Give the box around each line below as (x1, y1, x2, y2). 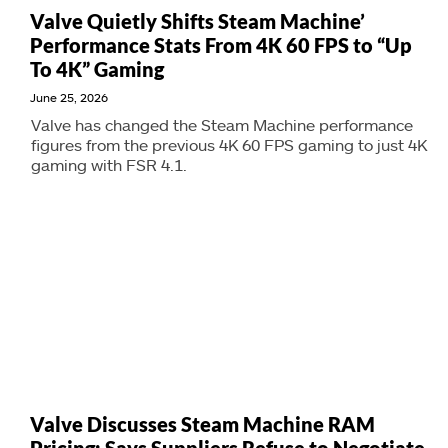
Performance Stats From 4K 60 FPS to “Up (30, 33, 412, 57)
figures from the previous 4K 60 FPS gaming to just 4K (31, 135, 427, 154)
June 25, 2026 (30, 90, 108, 104)
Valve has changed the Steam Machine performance (31, 115, 413, 134)
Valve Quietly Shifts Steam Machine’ (30, 9, 365, 33)
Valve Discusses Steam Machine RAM (30, 412, 375, 436)
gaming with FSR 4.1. (31, 155, 187, 174)
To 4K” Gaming (30, 57, 164, 81)
